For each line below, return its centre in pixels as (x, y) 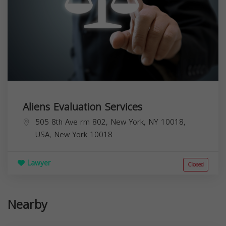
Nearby (27, 205)
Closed (196, 164)
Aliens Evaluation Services (82, 107)
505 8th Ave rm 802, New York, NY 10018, (110, 122)
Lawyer (38, 163)
